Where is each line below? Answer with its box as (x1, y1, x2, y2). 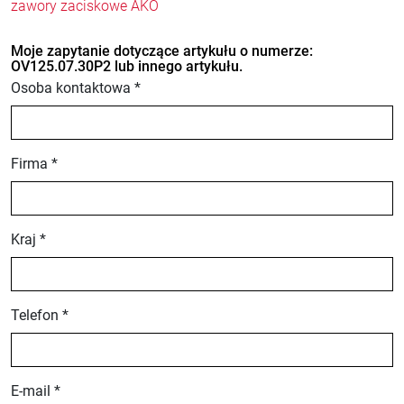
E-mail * (11, 382, 60, 399)
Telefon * (11, 307, 69, 324)
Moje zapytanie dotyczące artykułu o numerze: (11, 42, 313, 60)
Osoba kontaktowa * (11, 79, 141, 96)
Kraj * (11, 231, 46, 248)
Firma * (11, 155, 58, 172)
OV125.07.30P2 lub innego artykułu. (11, 58, 243, 75)
